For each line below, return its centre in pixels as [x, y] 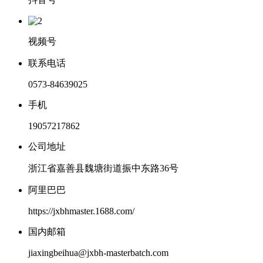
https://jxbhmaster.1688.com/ [81, 211]
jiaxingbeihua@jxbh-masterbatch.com [98, 252]
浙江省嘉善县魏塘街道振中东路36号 [103, 168]
